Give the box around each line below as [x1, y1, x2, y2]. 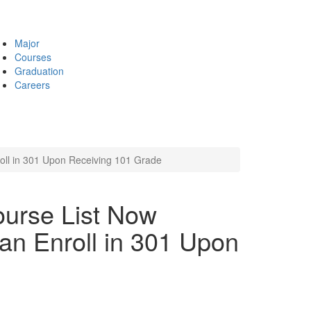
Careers [15, 78, 50, 92]
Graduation [15, 64, 64, 78]
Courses [15, 50, 51, 64]
